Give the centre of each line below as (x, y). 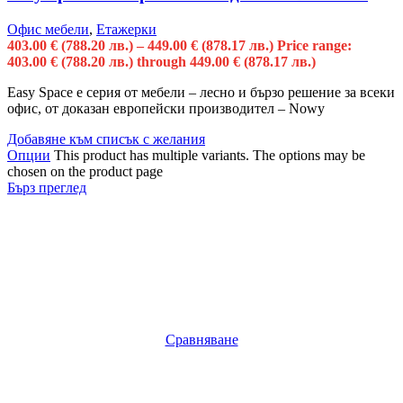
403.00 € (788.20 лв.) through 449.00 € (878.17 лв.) (161, 62)
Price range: (314, 46)
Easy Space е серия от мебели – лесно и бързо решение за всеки (201, 93)
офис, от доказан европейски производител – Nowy (166, 109)
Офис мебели (48, 30)
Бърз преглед (47, 188)
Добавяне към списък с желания (106, 139)
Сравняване (201, 340)
